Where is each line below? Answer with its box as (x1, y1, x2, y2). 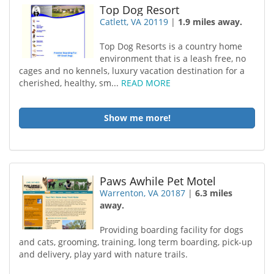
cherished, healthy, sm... (19, 77, 121, 89)
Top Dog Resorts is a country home (100, 40, 243, 52)
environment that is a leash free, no (100, 53, 246, 64)
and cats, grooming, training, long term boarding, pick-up (19, 236, 253, 248)
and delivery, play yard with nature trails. (19, 248, 188, 260)
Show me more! (103, 112, 171, 124)
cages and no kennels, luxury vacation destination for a (19, 65, 245, 76)
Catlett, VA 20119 (100, 16, 169, 28)
